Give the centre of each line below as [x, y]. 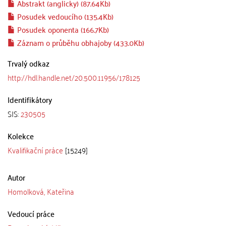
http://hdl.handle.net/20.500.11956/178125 [74, 77]
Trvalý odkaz [29, 63]
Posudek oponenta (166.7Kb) [62, 29]
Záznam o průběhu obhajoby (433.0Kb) [80, 42]
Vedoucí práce [31, 213]
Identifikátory [30, 99]
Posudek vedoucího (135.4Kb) [64, 16]
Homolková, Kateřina [41, 191]
